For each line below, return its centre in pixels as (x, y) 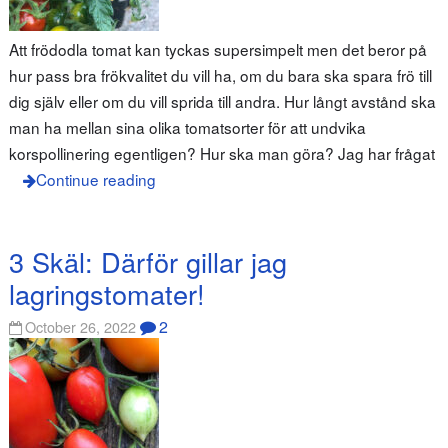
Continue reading (95, 178)
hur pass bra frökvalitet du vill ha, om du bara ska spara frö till (220, 74)
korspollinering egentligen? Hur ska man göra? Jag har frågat (221, 152)
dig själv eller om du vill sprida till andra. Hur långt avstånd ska (222, 100)
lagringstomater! (106, 294)
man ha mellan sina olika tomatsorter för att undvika (187, 126)
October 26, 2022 (81, 326)
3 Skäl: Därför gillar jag (147, 262)
